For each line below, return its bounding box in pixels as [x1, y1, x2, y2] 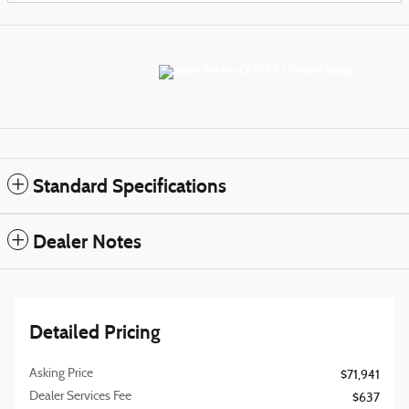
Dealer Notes [33, 230, 142, 255]
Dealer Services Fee [29, 390, 131, 404]
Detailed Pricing [29, 320, 161, 345]
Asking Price [29, 367, 93, 382]
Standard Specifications [33, 174, 226, 199]
